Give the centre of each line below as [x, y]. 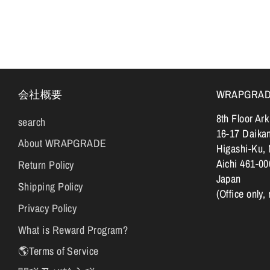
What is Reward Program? [73, 230]
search [32, 122]
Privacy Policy [48, 208]
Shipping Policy [51, 186]
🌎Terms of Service [58, 251]
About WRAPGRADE [62, 143]
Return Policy [46, 165]
